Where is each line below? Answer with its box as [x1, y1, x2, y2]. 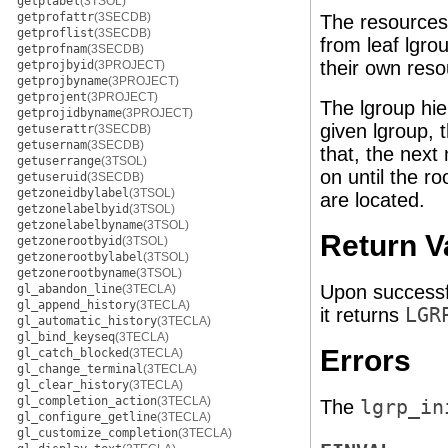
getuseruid [17, 170, 87, 184]
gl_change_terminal [17, 362, 143, 376]
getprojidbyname [17, 106, 122, 120]
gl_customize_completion [17, 426, 178, 440]
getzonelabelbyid [17, 202, 129, 216]
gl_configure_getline [17, 410, 157, 424]
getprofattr [17, 10, 94, 24]
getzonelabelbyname [17, 218, 143, 232]
